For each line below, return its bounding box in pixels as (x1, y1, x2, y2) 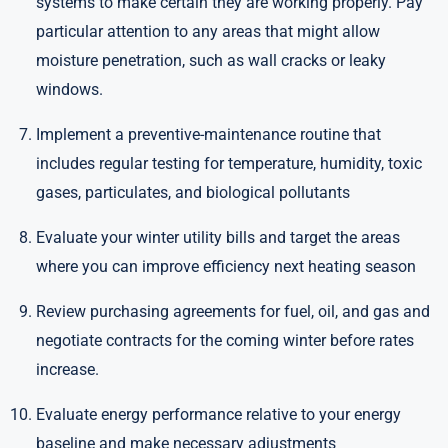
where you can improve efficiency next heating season (36, 257, 416, 276)
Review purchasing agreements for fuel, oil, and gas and (36, 302, 430, 321)
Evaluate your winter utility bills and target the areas (36, 228, 400, 247)
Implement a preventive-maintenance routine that (36, 125, 381, 144)
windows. (36, 80, 103, 99)
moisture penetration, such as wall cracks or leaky (36, 51, 386, 70)
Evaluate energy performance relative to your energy (36, 405, 401, 424)
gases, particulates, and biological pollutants (36, 183, 350, 202)
